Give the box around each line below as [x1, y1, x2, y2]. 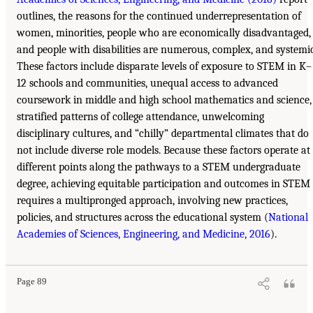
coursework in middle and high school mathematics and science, [17, 93, 312, 106]
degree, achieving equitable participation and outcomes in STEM [17, 177, 310, 190]
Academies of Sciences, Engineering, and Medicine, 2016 [17, 227, 270, 240]
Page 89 [17, 276, 47, 286]
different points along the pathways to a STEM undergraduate [17, 160, 300, 173]
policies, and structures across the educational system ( [17, 210, 268, 224]
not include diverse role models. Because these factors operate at [17, 143, 310, 156]
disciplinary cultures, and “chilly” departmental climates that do [17, 126, 309, 140]
